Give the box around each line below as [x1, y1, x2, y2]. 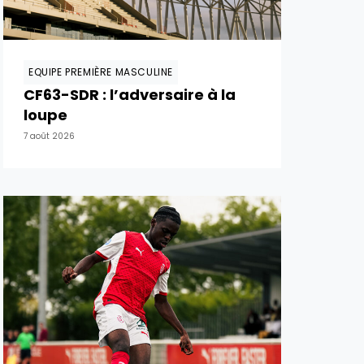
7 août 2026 [24, 130, 75, 142]
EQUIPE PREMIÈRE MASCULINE [28, 65, 173, 79]
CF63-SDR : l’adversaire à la [24, 84, 236, 105]
